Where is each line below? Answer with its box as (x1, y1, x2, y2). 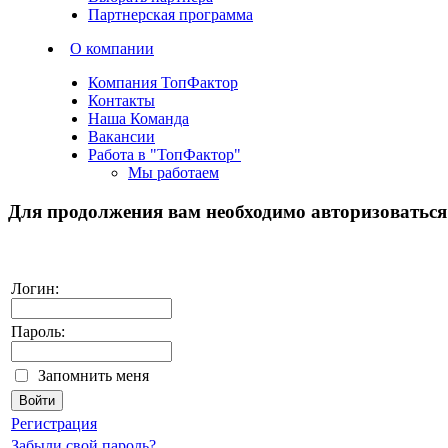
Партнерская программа (88, 6, 253, 23)
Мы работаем (128, 164, 219, 181)
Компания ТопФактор (88, 74, 238, 91)
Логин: (11, 280, 59, 298)
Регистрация (11, 415, 97, 433)
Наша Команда (88, 110, 189, 127)
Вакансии (88, 128, 155, 145)
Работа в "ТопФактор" (88, 146, 241, 163)
